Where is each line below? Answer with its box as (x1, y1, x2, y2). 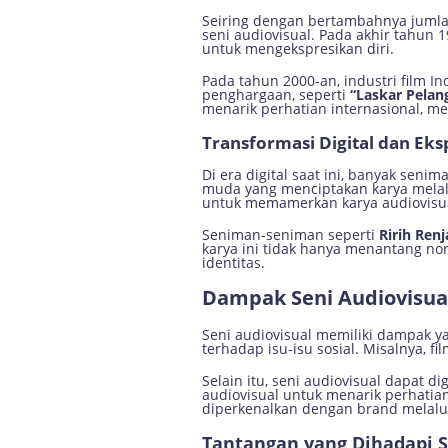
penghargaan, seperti (202, 85, 350, 104)
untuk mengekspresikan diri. (202, 39, 394, 58)
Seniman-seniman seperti (202, 225, 379, 244)
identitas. (202, 253, 265, 272)
